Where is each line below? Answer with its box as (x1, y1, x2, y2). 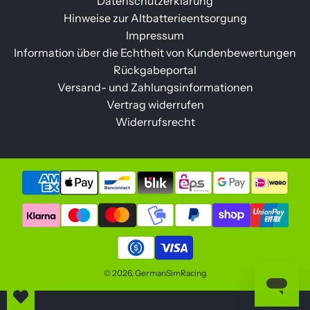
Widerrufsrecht (115, 115, 195, 129)
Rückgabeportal (113, 63, 197, 77)
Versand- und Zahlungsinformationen (57, 80, 253, 95)
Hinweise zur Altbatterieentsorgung (63, 11, 247, 26)
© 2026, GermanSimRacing (104, 268, 206, 279)
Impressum (126, 28, 184, 43)
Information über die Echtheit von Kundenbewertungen (14, 46, 296, 60)
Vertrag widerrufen (106, 98, 204, 112)
